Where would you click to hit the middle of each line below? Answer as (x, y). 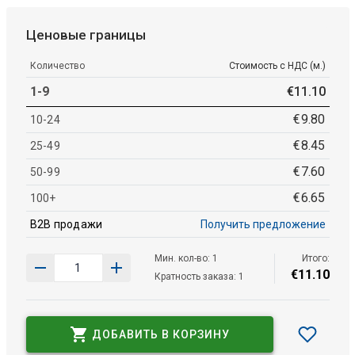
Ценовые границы (86, 35)
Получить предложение (263, 225)
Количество (57, 66)
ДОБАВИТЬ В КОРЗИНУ (160, 334)
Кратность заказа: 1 (199, 277)
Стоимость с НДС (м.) (277, 66)
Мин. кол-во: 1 (186, 259)
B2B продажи (66, 225)
